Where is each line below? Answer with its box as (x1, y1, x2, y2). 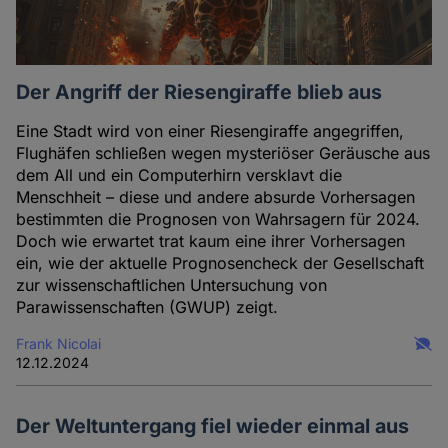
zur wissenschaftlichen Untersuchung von (16, 275, 328, 296)
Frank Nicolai (16, 335, 102, 353)
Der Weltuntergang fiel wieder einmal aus (16, 413, 410, 438)
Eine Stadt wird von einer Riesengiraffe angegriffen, (16, 121, 405, 142)
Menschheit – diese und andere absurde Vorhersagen (16, 187, 416, 208)
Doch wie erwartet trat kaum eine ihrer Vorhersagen (16, 231, 406, 252)
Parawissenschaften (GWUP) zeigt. (16, 297, 279, 318)
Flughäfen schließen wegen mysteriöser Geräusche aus (16, 143, 431, 164)
